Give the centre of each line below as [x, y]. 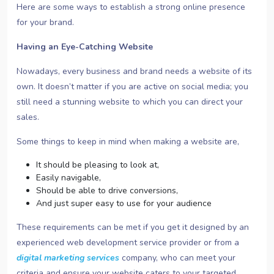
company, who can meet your [177, 258]
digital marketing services [68, 258]
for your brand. [45, 23]
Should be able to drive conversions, [107, 191]
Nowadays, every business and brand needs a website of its [134, 72]
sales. [28, 117]
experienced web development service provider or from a [128, 243]
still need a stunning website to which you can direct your [130, 102]
